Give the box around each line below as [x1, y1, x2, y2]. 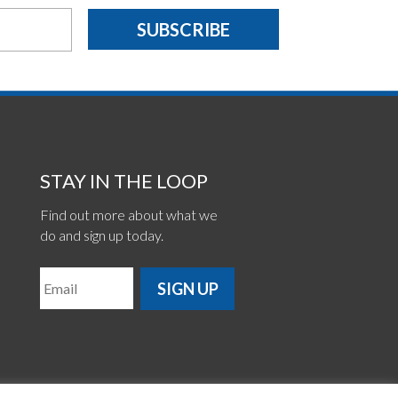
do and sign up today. [39, 226, 163, 243]
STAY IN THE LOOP [39, 168, 208, 193]
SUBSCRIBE [136, 19, 230, 41]
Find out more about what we [39, 205, 218, 223]
